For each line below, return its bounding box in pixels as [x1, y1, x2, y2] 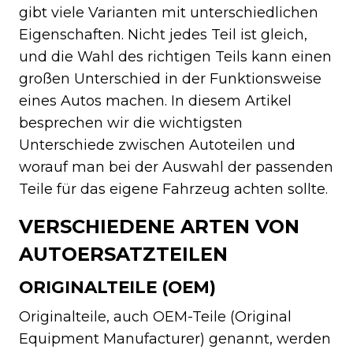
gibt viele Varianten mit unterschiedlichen [19, 3, 318, 21]
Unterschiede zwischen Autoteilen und [19, 136, 295, 154]
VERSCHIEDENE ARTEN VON [19, 214, 299, 238]
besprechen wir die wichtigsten [19, 113, 243, 132]
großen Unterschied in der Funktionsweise [19, 69, 321, 87]
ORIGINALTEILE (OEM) [19, 276, 216, 297]
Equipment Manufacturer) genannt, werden [19, 329, 331, 347]
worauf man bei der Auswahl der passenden [19, 158, 333, 176]
